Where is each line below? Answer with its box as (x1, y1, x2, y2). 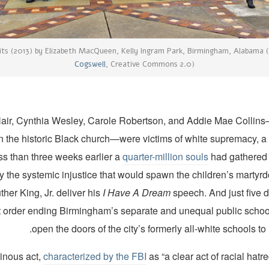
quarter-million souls (122, 149, 209, 163)
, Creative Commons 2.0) (106, 59, 195, 70)
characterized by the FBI (43, 249, 147, 263)
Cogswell (74, 59, 106, 70)
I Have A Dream (103, 185, 171, 199)
